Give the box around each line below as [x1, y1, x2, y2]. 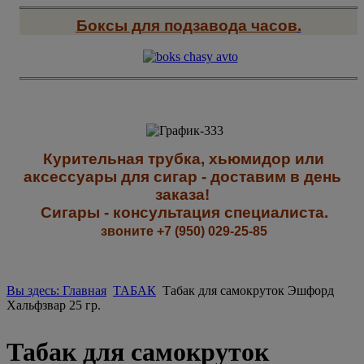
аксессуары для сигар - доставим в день [23, 168, 341, 186]
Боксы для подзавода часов [76, 16, 297, 34]
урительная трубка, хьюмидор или [53, 150, 324, 168]
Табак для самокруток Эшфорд [159, 284, 334, 298]
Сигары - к [40, 204, 121, 222]
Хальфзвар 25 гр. [6, 298, 101, 313]
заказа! [154, 186, 210, 204]
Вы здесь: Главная [6, 284, 106, 298]
